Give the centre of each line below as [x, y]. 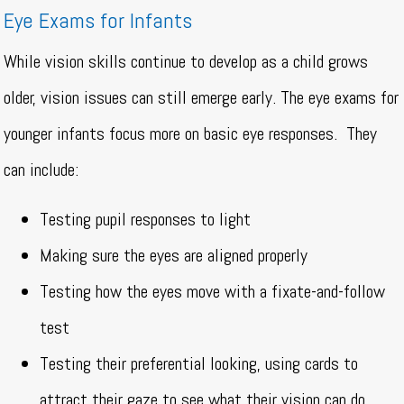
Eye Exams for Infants [98, 21]
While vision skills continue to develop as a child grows [186, 62]
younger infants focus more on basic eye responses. [173, 134]
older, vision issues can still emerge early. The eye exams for [202, 98]
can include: [44, 170]
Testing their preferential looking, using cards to [199, 364]
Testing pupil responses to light [146, 220]
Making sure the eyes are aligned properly [174, 256]
